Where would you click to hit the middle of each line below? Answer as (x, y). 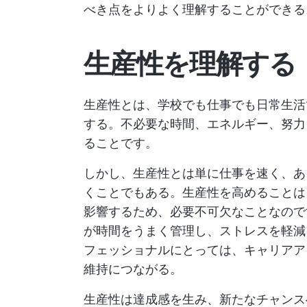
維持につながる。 (133, 269)
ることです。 (121, 143)
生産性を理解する (190, 63)
